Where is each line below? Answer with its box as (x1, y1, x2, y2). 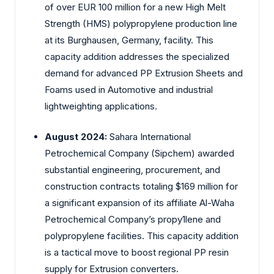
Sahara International (107, 130, 191, 143)
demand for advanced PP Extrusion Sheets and (45, 67, 243, 80)
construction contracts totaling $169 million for (45, 180, 238, 192)
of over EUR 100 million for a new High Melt (45, 1, 226, 13)
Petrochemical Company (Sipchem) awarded (45, 147, 234, 159)
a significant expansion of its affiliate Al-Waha (45, 196, 234, 209)
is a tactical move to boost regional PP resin (45, 246, 229, 258)
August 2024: (45, 130, 107, 143)
